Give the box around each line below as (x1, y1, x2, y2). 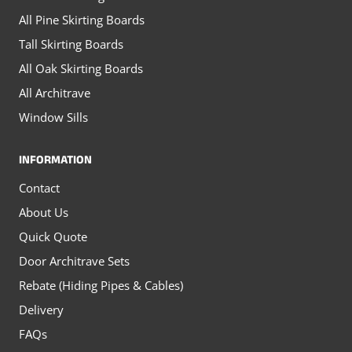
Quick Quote (19, 229, 87, 245)
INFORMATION (19, 151, 92, 171)
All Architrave (19, 85, 90, 101)
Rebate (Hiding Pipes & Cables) (19, 277, 183, 294)
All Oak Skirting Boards (19, 60, 143, 76)
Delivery (19, 302, 64, 318)
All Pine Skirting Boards (19, 12, 145, 27)
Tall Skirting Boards (19, 36, 123, 52)
